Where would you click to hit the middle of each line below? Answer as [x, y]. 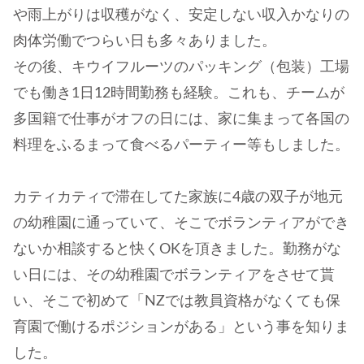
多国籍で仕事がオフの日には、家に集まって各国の [181, 120]
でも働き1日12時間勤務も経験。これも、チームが [179, 94]
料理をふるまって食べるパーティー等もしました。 [181, 146]
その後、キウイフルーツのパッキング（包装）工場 [181, 68]
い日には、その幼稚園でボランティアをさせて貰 [174, 276]
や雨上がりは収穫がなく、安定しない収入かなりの [181, 16]
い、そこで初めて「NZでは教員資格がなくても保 [177, 302]
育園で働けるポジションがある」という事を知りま [181, 328]
